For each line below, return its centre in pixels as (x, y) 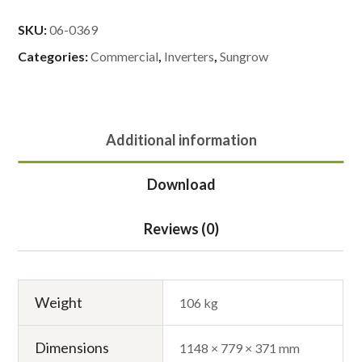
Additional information (181, 139)
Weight (59, 302)
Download (181, 184)
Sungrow (244, 56)
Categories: (55, 56)
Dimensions (72, 347)
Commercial (125, 56)
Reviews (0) (181, 228)
